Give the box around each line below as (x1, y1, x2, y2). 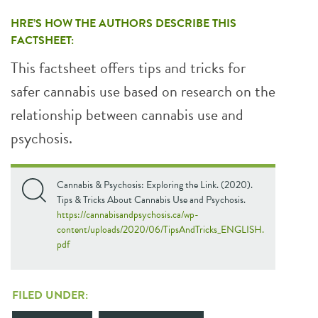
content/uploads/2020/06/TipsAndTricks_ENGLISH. (57, 222, 264, 237)
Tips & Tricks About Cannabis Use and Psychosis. (57, 192, 246, 207)
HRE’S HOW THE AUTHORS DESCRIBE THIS (11, 15, 236, 32)
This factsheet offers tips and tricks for (11, 56, 246, 79)
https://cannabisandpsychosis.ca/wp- (57, 207, 199, 222)
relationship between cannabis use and (11, 103, 243, 126)
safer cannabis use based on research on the (11, 79, 275, 103)
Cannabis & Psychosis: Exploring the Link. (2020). (57, 177, 253, 192)
